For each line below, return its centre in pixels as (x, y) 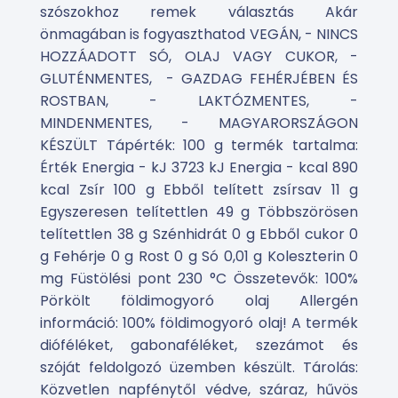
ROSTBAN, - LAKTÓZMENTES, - (199, 101)
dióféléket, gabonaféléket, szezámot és (199, 345)
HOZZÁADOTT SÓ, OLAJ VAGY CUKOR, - (199, 56)
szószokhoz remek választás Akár (199, 12)
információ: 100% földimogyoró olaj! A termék (199, 323)
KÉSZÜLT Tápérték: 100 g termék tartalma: (199, 145)
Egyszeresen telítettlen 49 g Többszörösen (199, 212)
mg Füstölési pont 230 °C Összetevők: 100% (199, 279)
